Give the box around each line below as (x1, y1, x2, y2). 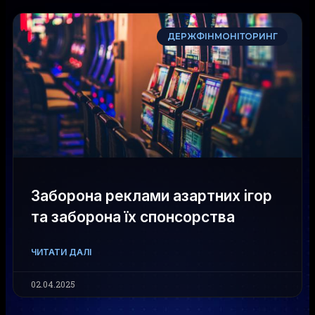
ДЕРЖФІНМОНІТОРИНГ (167, 31, 278, 42)
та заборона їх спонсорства (31, 208, 235, 226)
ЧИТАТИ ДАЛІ (31, 247, 91, 257)
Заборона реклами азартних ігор (31, 187, 272, 205)
